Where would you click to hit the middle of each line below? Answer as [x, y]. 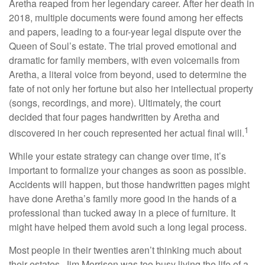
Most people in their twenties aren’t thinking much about [125, 250]
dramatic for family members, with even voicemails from [124, 60]
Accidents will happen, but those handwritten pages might [129, 185]
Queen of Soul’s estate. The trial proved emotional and [123, 46]
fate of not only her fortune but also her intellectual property [131, 88]
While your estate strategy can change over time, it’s [117, 156]
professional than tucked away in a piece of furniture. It [122, 213]
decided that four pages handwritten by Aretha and [114, 117]
